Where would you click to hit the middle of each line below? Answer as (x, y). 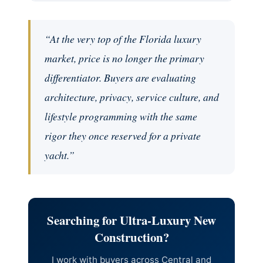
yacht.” (59, 155)
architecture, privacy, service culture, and (131, 97)
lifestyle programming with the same (121, 117)
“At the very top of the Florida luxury (123, 39)
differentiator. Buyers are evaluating (120, 78)
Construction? (131, 237)
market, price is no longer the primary (124, 58)
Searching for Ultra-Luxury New (131, 220)
